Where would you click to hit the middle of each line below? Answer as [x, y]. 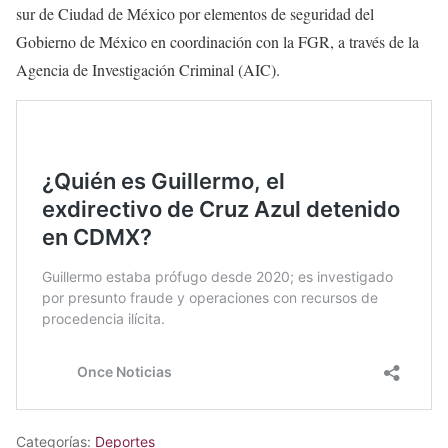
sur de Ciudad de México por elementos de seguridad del [195, 13]
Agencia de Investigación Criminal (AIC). [148, 69]
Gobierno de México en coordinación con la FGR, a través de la [217, 41]
